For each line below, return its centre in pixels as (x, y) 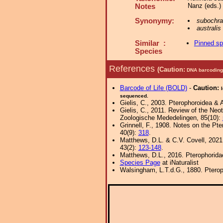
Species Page (140, 163)
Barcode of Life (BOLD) (153, 88)
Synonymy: (155, 21)
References (133, 68)
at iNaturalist (179, 163)
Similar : (150, 43)
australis (209, 28)
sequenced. (134, 96)
